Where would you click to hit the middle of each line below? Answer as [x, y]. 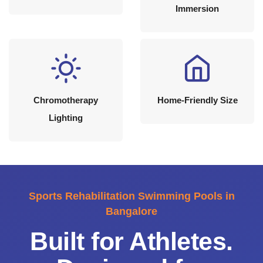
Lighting [66, 118]
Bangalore [131, 212]
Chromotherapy [66, 100]
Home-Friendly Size [197, 100]
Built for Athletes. [131, 242]
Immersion [197, 9]
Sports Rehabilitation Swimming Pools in [131, 196]
